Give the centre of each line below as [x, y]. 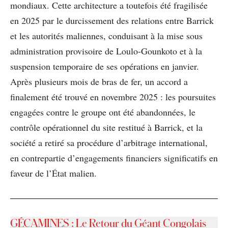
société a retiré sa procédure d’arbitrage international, [109, 142]
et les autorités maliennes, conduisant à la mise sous [106, 35]
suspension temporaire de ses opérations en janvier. [105, 66]
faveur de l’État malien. [53, 173]
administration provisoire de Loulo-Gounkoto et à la [106, 51]
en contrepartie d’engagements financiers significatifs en [114, 158]
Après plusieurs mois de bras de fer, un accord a [99, 81]
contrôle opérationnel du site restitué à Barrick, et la [106, 127]
